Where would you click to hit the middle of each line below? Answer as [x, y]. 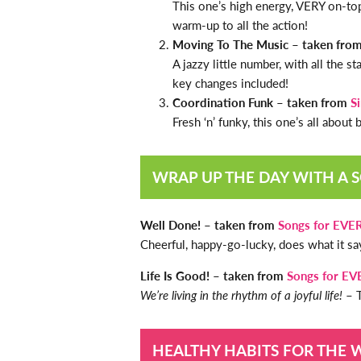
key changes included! [230, 83]
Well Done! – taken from [209, 225]
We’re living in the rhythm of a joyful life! [241, 295]
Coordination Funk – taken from [261, 102]
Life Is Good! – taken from [214, 276]
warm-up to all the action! [240, 25]
